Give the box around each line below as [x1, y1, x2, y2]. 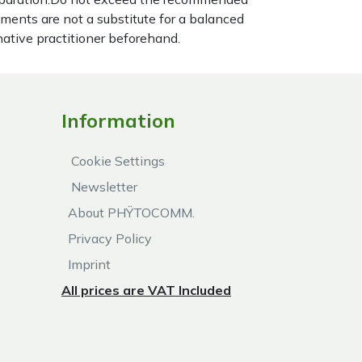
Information [61, 108, 175, 133]
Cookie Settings [61, 153, 168, 169]
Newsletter [61, 179, 141, 195]
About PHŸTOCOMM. [61, 204, 195, 221]
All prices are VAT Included [61, 282, 231, 298]
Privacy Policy [61, 230, 152, 246]
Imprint [61, 256, 111, 272]
